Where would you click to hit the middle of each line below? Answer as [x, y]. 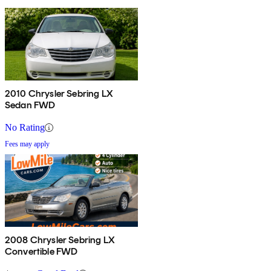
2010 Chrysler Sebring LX [59, 94]
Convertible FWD [41, 252]
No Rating [25, 128]
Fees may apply [27, 144]
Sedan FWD [30, 105]
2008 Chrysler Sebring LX [60, 240]
